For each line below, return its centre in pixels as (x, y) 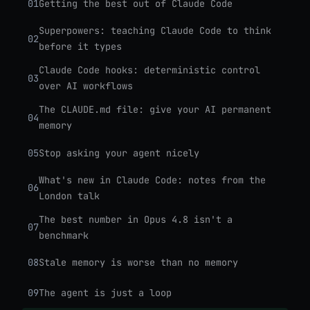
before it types (80, 47)
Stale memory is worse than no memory (138, 262)
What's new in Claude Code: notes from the (152, 180)
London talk (69, 195)
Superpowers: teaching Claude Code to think (155, 31)
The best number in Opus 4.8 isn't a (136, 219)
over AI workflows (86, 86)
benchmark (64, 235)
